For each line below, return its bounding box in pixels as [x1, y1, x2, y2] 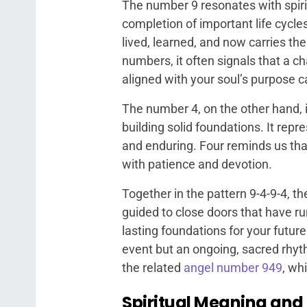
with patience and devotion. [122, 157, 272, 171]
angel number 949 [184, 260, 282, 275]
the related [122, 260, 184, 275]
